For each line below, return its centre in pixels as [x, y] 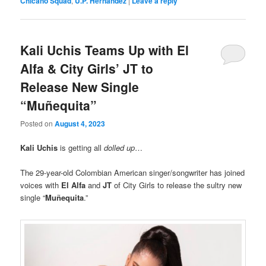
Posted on [38, 123]
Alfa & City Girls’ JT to [87, 68]
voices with [41, 185]
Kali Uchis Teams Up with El [105, 50]
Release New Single [80, 86]
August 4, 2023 [80, 123]
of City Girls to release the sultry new [177, 185]
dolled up [120, 148]
